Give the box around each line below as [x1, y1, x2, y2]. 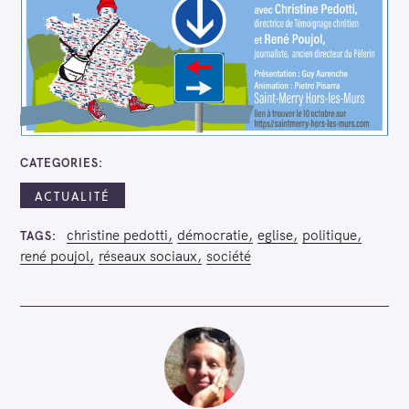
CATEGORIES [20, 154, 99, 170]
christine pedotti [66, 225, 168, 244]
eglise [257, 225, 293, 244]
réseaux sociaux [99, 246, 197, 265]
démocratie [176, 225, 248, 244]
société [206, 246, 251, 265]
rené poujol [20, 246, 89, 265]
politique [301, 225, 357, 244]
